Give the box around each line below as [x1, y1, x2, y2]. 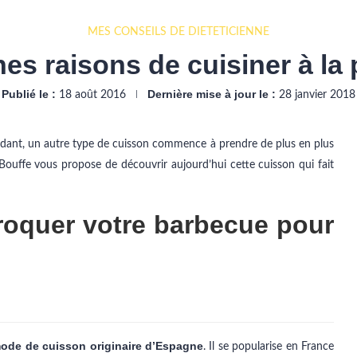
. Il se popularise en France [202, 341, 335, 352]
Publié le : [2, 88, 56, 100]
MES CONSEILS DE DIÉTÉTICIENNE [88, 26, 269, 37]
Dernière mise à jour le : [147, 88, 276, 100]
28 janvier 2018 [279, 89, 355, 100]
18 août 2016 [59, 89, 126, 100]
